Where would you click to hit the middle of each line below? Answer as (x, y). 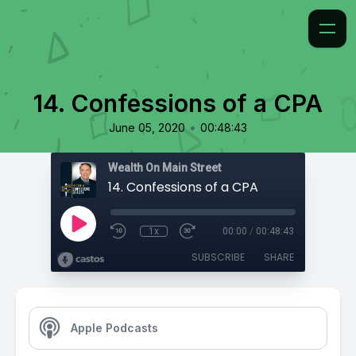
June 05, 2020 (147, 128)
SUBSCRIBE (218, 257)
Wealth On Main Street (164, 168)
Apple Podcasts (114, 328)
